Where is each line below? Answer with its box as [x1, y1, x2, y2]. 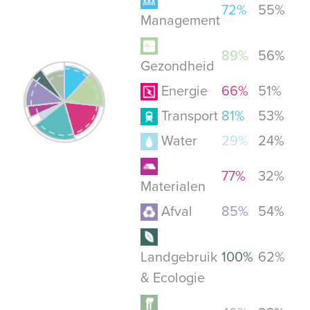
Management [140, 12, 220, 29]
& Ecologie [140, 269, 205, 286]
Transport [161, 107, 218, 125]
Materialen [140, 178, 206, 195]
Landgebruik [140, 248, 217, 266]
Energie [161, 82, 208, 100]
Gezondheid [140, 57, 215, 75]
